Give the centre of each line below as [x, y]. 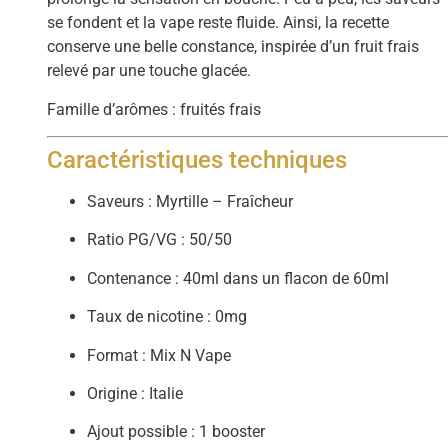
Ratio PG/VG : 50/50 [160, 240]
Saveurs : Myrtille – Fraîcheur [190, 201]
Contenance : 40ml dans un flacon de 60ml [238, 278]
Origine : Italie [135, 393]
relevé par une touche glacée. [149, 71]
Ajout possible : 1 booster [176, 432]
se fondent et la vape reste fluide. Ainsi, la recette [218, 23]
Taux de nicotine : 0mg [167, 317]
